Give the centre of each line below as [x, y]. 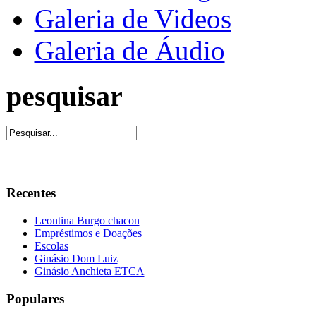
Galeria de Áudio [129, 50]
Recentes [31, 193]
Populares [35, 298]
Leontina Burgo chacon [87, 220]
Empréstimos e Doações [88, 233]
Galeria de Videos [133, 19]
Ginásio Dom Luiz [76, 258]
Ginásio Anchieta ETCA [89, 271]
